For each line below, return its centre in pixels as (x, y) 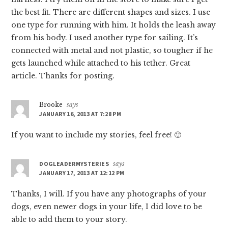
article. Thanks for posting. (63, 76)
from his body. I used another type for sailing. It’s (105, 37)
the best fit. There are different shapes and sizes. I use (111, 12)
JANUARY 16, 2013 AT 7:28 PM (80, 113)
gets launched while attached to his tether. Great (101, 63)
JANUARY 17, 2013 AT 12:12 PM (82, 173)
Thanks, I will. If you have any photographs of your (109, 194)
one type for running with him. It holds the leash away (114, 25)
